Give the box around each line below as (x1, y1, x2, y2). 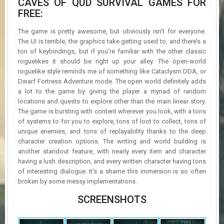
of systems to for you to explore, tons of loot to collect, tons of (18, 117, 206, 125)
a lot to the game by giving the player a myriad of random (18, 87, 206, 95)
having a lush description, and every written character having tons (18, 157, 206, 165)
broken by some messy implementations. (18, 177, 137, 185)
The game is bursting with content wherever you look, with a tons (18, 107, 206, 115)
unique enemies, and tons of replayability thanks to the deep (18, 127, 206, 135)
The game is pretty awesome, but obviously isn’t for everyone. (18, 27, 206, 35)
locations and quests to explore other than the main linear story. (18, 97, 206, 105)
